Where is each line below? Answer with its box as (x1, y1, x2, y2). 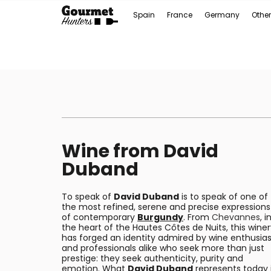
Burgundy (137, 211, 183, 223)
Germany (204, 10, 240, 20)
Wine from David (62, 139, 218, 164)
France (167, 10, 192, 20)
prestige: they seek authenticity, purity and (62, 252, 243, 264)
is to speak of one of (179, 191, 268, 203)
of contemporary (62, 211, 137, 223)
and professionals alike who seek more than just (62, 242, 264, 254)
